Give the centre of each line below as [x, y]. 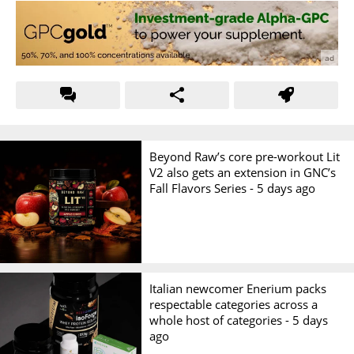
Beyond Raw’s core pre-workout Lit [245, 156]
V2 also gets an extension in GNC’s [243, 172]
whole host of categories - [221, 320]
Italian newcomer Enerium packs [238, 288]
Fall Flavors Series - [203, 188]
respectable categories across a [234, 304]
